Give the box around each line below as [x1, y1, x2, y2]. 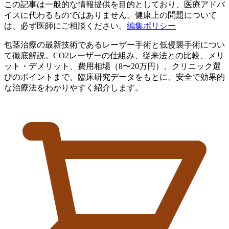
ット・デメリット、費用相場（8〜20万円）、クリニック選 [4, 61, 221, 71]
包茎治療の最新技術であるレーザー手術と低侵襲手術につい [4, 40, 225, 49]
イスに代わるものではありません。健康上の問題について [4, 10, 217, 19]
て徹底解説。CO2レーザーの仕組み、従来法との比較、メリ [4, 51, 224, 60]
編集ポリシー [127, 21, 176, 30]
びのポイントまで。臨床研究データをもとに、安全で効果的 [4, 72, 225, 81]
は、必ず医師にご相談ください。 [4, 21, 127, 30]
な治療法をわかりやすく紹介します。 [4, 83, 143, 92]
